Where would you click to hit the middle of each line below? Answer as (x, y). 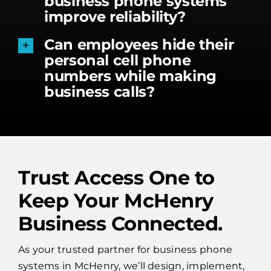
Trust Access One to (116, 177)
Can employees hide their (139, 44)
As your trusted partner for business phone (125, 249)
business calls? (100, 91)
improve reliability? (115, 16)
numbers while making (130, 76)
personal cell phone (118, 60)
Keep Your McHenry (116, 200)
